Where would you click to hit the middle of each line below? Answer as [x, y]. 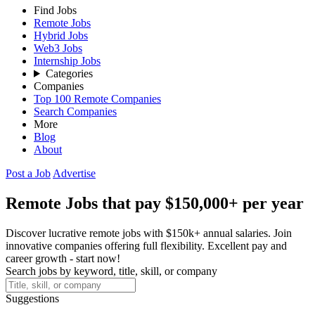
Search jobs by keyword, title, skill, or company [111, 271]
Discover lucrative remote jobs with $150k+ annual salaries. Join [149, 233]
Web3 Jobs [58, 48]
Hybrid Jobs [61, 36]
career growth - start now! [63, 258]
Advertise [74, 173]
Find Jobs [55, 10]
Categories [69, 73]
